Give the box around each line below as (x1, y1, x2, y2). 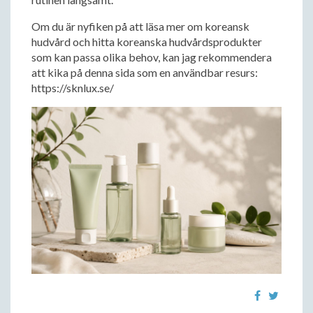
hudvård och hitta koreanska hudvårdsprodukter (31, 35, 262, 48)
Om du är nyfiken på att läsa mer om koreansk (31, 20, 249, 33)
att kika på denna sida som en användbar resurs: (31, 66, 258, 79)
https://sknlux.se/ (31, 81, 114, 94)
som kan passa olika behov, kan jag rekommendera (31, 50, 272, 64)
